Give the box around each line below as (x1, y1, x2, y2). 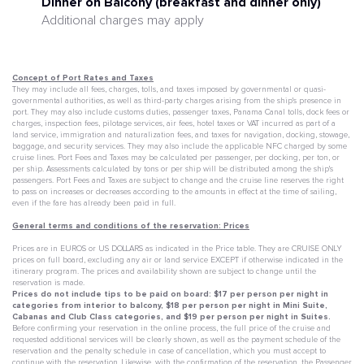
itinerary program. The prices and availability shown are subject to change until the (12, 267, 316, 276)
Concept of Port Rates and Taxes (12, 73, 154, 84)
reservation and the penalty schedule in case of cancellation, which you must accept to (12, 347, 326, 356)
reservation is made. (12, 279, 84, 288)
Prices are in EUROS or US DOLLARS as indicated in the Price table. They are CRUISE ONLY (12, 245, 342, 253)
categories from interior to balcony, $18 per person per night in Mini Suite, (12, 301, 327, 311)
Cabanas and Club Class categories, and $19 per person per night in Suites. (12, 312, 331, 323)
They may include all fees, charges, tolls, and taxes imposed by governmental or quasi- (12, 85, 326, 94)
